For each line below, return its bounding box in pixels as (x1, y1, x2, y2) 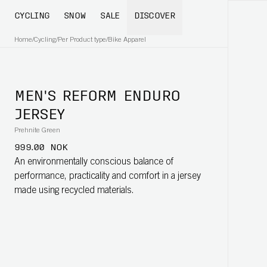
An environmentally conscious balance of (14, 157, 173, 167)
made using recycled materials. (14, 186, 134, 195)
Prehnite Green (14, 127, 60, 134)
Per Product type (58, 36, 106, 44)
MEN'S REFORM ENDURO (14, 90, 180, 104)
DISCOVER (133, 12, 175, 21)
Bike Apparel (108, 36, 146, 44)
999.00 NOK (14, 143, 68, 153)
